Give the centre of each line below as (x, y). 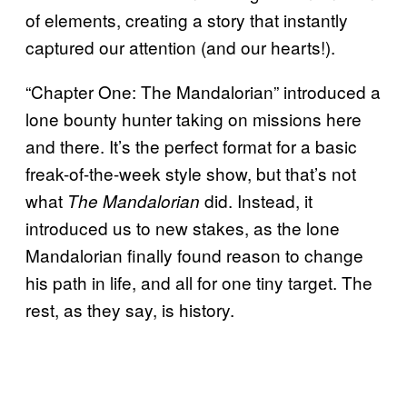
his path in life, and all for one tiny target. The (199, 283)
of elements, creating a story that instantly (187, 20)
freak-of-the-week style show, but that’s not (191, 174)
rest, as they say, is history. (130, 310)
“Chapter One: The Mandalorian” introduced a (203, 92)
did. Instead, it (256, 201)
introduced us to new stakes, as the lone (183, 228)
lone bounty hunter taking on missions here (194, 119)
